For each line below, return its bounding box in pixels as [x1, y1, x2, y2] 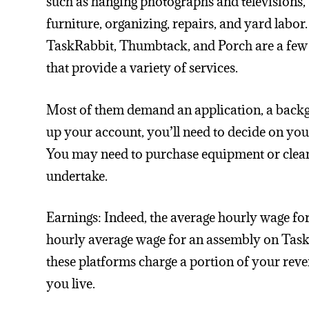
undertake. [46, 167, 108, 184]
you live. [46, 275, 96, 292]
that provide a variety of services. [46, 59, 239, 76]
